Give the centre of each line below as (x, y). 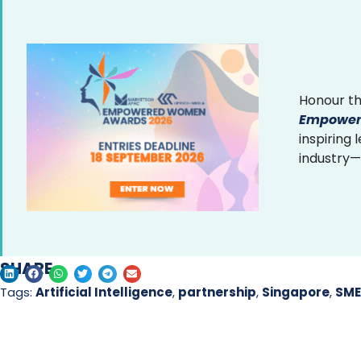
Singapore (296, 293)
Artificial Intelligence (104, 293)
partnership (217, 293)
